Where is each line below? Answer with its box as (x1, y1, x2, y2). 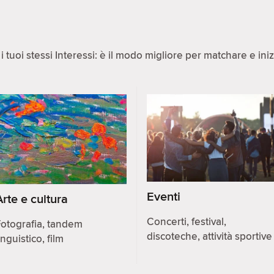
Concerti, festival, (147, 214, 226, 229)
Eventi (147, 187, 180, 206)
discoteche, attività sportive (147, 229, 272, 244)
